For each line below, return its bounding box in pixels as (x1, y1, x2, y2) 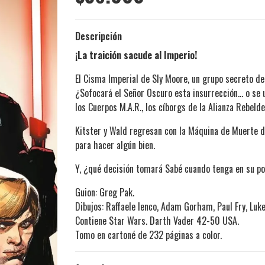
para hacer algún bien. (75, 138, 155, 153)
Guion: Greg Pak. (75, 185, 134, 200)
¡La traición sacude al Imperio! (75, 48, 197, 63)
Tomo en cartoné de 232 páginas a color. (75, 228, 222, 243)
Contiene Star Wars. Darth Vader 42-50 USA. (75, 214, 239, 228)
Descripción (75, 29, 122, 44)
